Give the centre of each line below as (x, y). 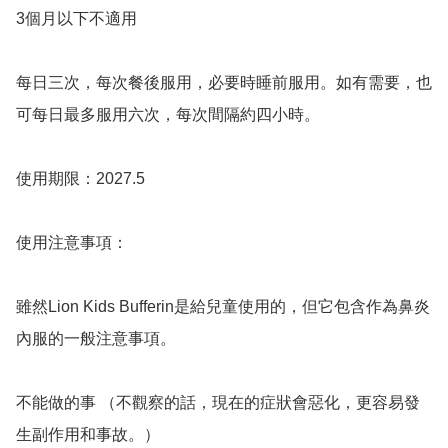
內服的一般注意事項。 (96, 339)
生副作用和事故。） (88, 435)
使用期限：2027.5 (80, 179)
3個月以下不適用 (76, 19)
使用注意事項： (72, 243)
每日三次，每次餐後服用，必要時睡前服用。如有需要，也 (224, 83)
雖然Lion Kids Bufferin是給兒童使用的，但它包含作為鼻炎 (223, 307)
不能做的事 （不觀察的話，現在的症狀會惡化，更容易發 (218, 403)
